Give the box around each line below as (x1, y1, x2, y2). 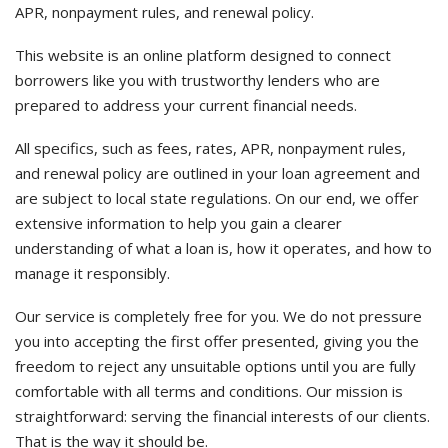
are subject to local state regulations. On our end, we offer (15, 188, 419, 208)
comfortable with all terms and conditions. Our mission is (15, 381, 403, 401)
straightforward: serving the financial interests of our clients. (15, 406, 430, 426)
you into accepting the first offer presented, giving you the (15, 331, 419, 351)
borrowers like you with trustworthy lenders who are (15, 70, 380, 90)
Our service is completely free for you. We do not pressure (15, 306, 422, 326)
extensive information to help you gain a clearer (15, 213, 342, 233)
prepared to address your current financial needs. (15, 95, 357, 115)
